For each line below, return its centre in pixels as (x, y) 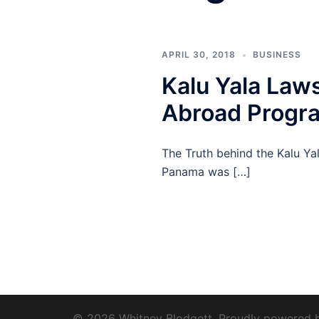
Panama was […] (206, 172)
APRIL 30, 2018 (199, 54)
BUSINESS (277, 54)
